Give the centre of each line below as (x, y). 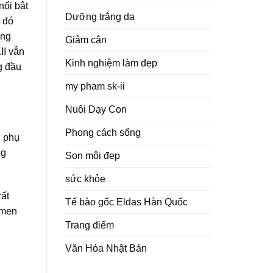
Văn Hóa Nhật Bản (106, 248)
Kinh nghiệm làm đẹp (111, 63)
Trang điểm (90, 225)
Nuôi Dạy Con (96, 109)
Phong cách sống (103, 132)
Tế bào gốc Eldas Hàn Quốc (126, 202)
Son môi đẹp (93, 155)
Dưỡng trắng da (100, 16)
